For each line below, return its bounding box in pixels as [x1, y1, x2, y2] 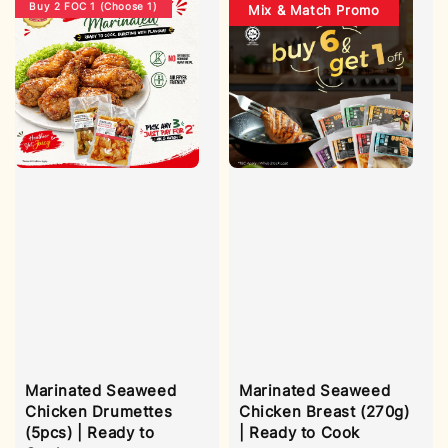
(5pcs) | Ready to [25, 423, 155, 443]
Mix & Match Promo [248, 3, 380, 19]
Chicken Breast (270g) [239, 402, 410, 422]
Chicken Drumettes [25, 402, 173, 422]
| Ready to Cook [239, 423, 360, 443]
